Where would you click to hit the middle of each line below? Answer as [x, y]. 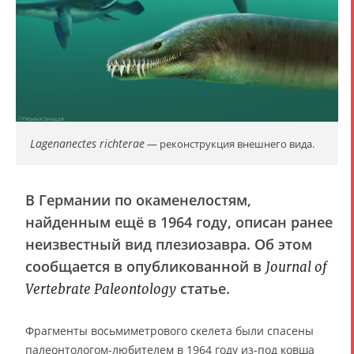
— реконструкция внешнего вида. [230, 144]
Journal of [296, 267]
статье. [203, 288]
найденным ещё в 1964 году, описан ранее [179, 222]
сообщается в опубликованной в [145, 266]
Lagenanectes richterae [87, 143]
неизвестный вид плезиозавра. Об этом [169, 244]
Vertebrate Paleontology [101, 289]
